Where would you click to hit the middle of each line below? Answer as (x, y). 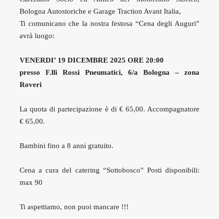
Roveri (32, 85)
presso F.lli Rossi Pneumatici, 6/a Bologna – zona (109, 72)
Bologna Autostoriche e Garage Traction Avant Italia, (100, 11)
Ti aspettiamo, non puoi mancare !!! (74, 207)
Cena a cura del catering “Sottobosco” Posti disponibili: (109, 170)
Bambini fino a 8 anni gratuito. (66, 146)
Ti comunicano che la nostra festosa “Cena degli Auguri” (109, 23)
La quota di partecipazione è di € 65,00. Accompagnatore (109, 109)
